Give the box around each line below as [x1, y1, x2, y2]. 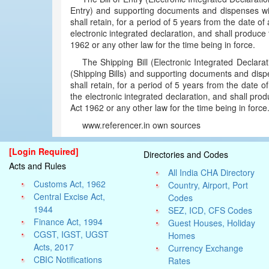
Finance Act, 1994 [34, 216, 103, 228]
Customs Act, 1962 [34, 178, 106, 190]
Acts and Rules [9, 160, 66, 172]
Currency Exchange [168, 242, 244, 254]
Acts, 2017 [34, 241, 74, 253]
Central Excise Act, [34, 190, 106, 202]
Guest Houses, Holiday [168, 217, 256, 229]
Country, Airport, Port [168, 179, 249, 191]
